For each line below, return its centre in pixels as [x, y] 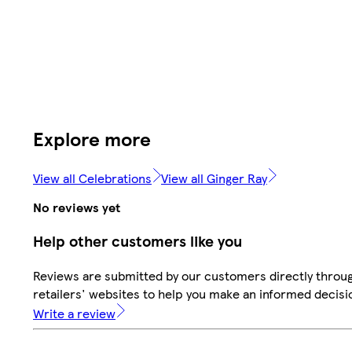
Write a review [74, 313]
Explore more [92, 138]
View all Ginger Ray [214, 178]
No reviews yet [77, 207]
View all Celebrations [92, 178]
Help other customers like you [137, 241]
